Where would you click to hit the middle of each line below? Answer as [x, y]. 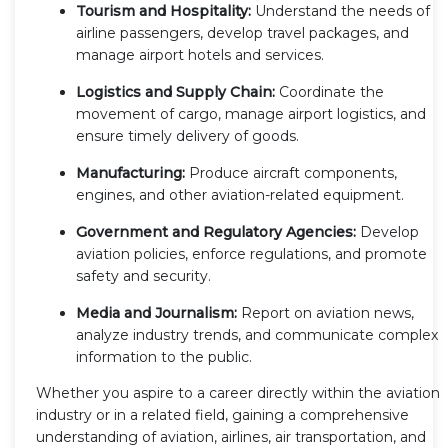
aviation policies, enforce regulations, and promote [251, 253]
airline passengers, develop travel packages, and [242, 32]
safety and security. [143, 275]
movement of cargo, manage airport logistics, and [251, 113]
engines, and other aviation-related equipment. [240, 194]
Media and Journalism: [156, 312]
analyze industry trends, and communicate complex [257, 334]
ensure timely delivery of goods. [187, 135]
